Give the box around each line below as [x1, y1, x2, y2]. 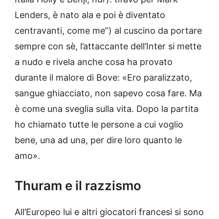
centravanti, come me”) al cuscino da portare [15, 25, 202, 36]
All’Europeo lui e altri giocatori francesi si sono [15, 207, 204, 218]
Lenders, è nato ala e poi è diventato [15, 10, 165, 21]
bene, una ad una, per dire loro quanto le [15, 135, 182, 146]
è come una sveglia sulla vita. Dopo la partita [15, 104, 198, 114]
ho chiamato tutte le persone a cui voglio [15, 119, 183, 130]
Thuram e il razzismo [15, 178, 141, 194]
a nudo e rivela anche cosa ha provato [15, 57, 173, 67]
